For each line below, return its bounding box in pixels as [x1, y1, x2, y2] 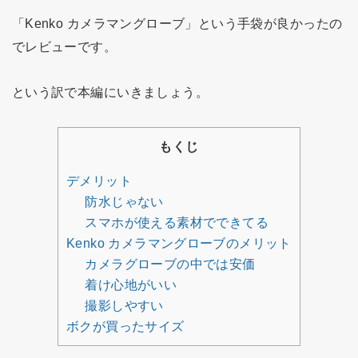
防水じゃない [85, 194, 164, 209]
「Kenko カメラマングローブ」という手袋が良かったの [11, 15, 343, 30]
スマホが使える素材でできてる [85, 215, 268, 229]
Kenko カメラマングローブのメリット [66, 236, 292, 250]
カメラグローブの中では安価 [85, 257, 256, 271]
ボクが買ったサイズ [66, 319, 185, 333]
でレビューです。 [11, 38, 117, 54]
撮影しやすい [85, 298, 164, 312]
